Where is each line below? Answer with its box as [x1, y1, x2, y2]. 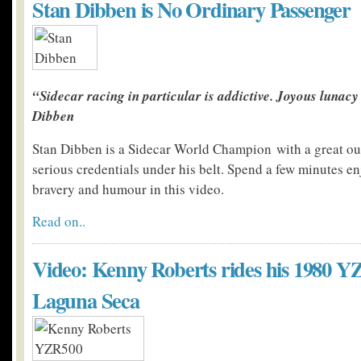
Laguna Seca [32, 284, 139, 316]
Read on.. [32, 212, 85, 230]
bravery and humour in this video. [32, 180, 224, 198]
